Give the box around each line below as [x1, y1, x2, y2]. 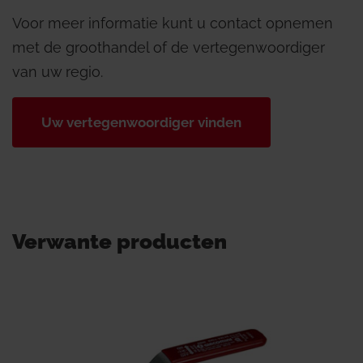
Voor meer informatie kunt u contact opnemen [12, 15, 333, 32]
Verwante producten [12, 229, 227, 254]
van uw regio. [12, 63, 103, 80]
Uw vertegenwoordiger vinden [41, 114, 241, 130]
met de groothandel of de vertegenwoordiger [12, 39, 325, 56]
